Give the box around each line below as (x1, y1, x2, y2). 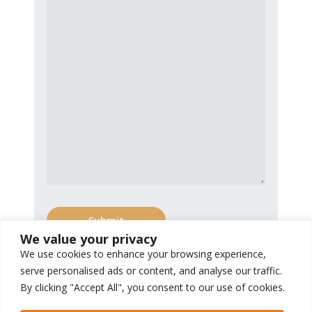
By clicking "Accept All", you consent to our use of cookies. (20, 280, 285, 294)
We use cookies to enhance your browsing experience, (20, 247, 266, 260)
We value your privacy (20, 230, 157, 247)
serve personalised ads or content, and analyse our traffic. (20, 263, 282, 277)
